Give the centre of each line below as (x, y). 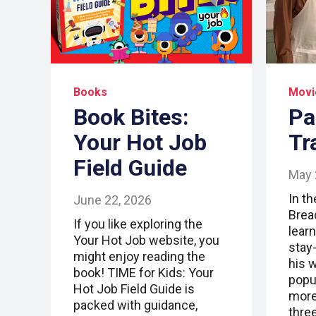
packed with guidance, (135, 305)
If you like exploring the (138, 224)
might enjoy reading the (139, 257)
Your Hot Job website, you (146, 241)
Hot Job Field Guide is (134, 289)
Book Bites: (131, 117)
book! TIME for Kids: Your (144, 273)
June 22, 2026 (113, 200)
